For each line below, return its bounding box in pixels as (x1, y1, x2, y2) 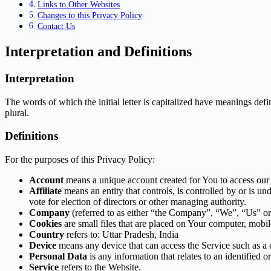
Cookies (29, 218, 62, 229)
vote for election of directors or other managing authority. (29, 197, 246, 207)
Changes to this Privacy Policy (37, 10, 142, 21)
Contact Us (37, 21, 75, 31)
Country (29, 229, 64, 240)
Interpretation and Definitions (5, 44, 192, 60)
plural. (5, 107, 29, 118)
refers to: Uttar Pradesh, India (64, 229, 178, 240)
